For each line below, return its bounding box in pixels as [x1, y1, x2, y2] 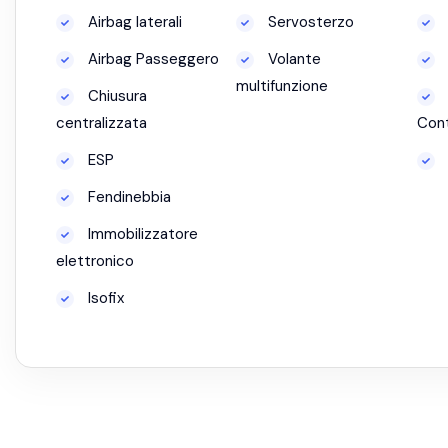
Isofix [84, 288, 124, 308]
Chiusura [84, 86, 147, 106]
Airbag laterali [84, 12, 182, 32]
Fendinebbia [84, 187, 171, 207]
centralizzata [56, 113, 147, 133]
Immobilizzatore [84, 224, 198, 244]
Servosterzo [264, 12, 355, 32]
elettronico [56, 251, 134, 271]
